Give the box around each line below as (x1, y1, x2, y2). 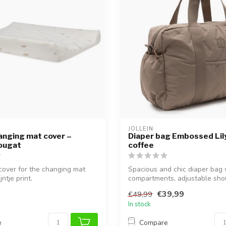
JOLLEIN (128, 125, 153, 133)
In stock (128, 199, 151, 209)
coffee (128, 140, 154, 150)
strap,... (128, 182, 151, 192)
